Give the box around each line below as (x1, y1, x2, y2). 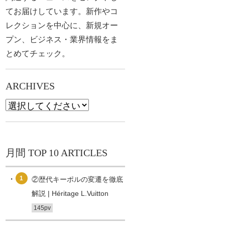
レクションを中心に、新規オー (5, 21, 118, 30)
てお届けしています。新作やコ (5, 7, 118, 16)
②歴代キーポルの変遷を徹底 (31, 175, 123, 183)
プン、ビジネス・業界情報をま (5, 35, 118, 44)
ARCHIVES (5, 80, 55, 91)
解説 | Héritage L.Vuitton (31, 189, 108, 197)
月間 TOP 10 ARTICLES (5, 147, 107, 158)
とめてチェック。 (5, 49, 70, 58)
